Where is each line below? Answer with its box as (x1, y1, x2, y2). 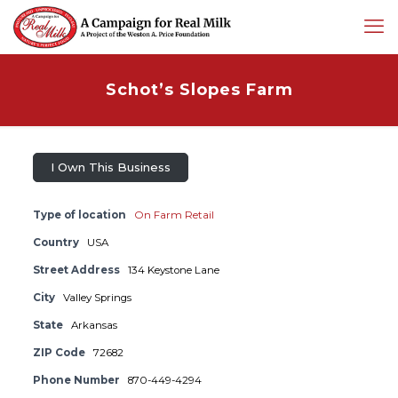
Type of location (32, 209, 126, 222)
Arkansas (70, 319, 117, 332)
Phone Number (32, 374, 120, 387)
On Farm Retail (133, 209, 214, 222)
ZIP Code (32, 346, 85, 360)
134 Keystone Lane (127, 264, 219, 277)
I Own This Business (51, 160, 171, 175)
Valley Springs (62, 291, 131, 305)
